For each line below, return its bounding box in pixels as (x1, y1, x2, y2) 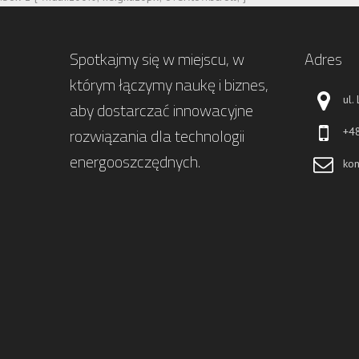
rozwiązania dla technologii (70, 123, 244, 148)
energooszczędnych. (70, 149, 200, 174)
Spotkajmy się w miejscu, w (70, 46, 244, 71)
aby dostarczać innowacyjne (70, 98, 253, 123)
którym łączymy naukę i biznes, (70, 72, 268, 97)
